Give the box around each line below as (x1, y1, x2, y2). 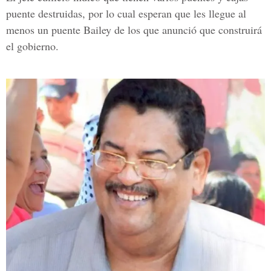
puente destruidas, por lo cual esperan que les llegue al (6, 6, 246, 21)
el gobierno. (6, 39, 59, 53)
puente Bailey (51, 22, 111, 37)
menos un (6, 22, 51, 37)
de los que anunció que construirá (111, 22, 262, 37)
